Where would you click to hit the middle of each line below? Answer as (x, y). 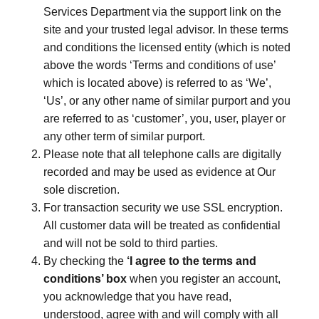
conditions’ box (87, 279)
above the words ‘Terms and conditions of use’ (159, 65)
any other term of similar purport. (124, 136)
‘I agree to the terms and (192, 261)
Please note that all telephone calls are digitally (162, 154)
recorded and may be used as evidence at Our (159, 172)
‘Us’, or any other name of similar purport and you (167, 101)
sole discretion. (82, 190)
